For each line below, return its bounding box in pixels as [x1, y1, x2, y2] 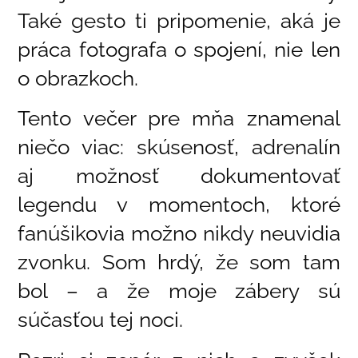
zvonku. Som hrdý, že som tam [18, 250, 340, 275]
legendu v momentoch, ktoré [18, 193, 340, 217]
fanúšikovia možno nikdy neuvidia [18, 221, 340, 246]
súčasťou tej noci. [18, 308, 184, 332]
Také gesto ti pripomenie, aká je [18, 9, 340, 34]
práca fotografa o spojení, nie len [18, 38, 340, 62]
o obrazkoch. [18, 66, 139, 91]
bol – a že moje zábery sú [18, 279, 340, 304]
